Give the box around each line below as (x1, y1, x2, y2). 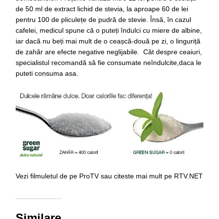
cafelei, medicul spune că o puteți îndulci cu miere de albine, (16, 26, 202, 35)
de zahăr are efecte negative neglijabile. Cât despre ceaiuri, (16, 48, 202, 56)
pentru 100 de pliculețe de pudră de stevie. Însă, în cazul (16, 16, 191, 24)
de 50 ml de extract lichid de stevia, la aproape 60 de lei (16, 5, 188, 13)
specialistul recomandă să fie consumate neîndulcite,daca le (16, 59, 201, 67)
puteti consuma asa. (16, 69, 78, 78)
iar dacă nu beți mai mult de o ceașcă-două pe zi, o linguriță (16, 37, 200, 45)
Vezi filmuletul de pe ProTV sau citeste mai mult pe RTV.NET (16, 172, 203, 180)
